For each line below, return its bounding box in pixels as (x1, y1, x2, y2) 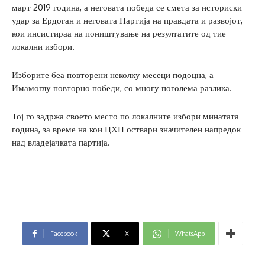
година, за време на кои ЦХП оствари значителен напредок (12, 124, 241, 135)
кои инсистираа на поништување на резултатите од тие (12, 28, 226, 40)
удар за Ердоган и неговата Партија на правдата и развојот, (12, 15, 243, 27)
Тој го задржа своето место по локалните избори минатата (12, 111, 239, 122)
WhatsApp (174, 230, 205, 238)
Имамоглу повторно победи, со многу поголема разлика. (12, 82, 232, 94)
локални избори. (12, 41, 75, 53)
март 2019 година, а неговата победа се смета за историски (12, 2, 242, 14)
